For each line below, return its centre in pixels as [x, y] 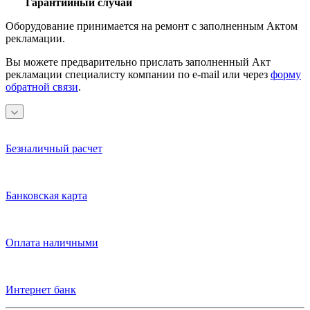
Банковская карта [46, 195]
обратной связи [42, 86]
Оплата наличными [52, 242]
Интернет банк [41, 289]
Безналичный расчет [54, 148]
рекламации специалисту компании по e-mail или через [138, 74]
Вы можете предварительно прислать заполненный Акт [138, 62]
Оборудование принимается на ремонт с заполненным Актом [152, 26]
